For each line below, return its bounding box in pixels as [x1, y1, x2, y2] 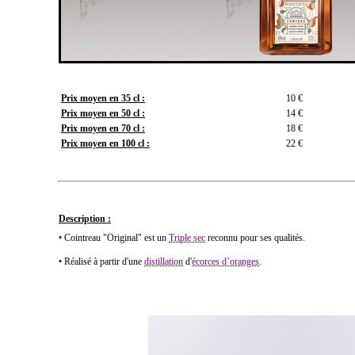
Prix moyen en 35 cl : [61, 93, 145, 104]
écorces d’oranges [192, 256, 259, 267]
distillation [144, 256, 183, 267]
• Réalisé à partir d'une [59, 256, 144, 267]
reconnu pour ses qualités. [205, 232, 305, 243]
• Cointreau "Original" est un [59, 232, 169, 243]
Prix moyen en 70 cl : [61, 123, 145, 134]
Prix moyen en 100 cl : [61, 138, 150, 149]
